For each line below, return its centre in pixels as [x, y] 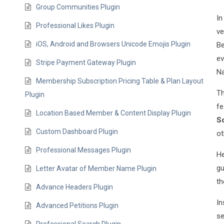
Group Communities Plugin [78, 7]
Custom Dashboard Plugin [77, 131]
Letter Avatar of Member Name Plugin [96, 168]
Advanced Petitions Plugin [77, 205]
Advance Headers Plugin [75, 187]
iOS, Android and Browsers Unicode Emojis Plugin [113, 44]
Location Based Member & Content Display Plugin [114, 113]
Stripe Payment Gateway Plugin [86, 62]
